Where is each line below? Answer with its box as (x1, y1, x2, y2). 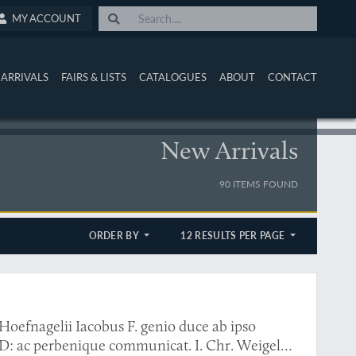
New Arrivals (161, 135, 299, 165)
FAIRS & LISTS (61, 70, 127, 85)
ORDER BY (88, 229, 142, 242)
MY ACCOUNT (12, 10, 82, 25)
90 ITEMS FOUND (219, 177, 299, 191)
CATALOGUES (139, 70, 207, 85)
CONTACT (268, 70, 318, 85)
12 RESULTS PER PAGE (180, 229, 288, 242)
